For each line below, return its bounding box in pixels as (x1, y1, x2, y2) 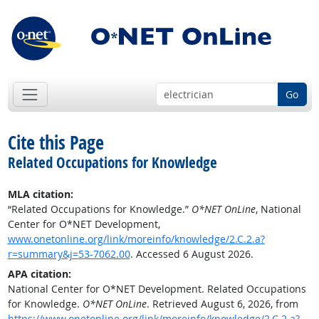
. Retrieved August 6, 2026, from (146, 297, 298, 311)
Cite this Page (7, 130, 104, 156)
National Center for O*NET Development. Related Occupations (7, 282, 306, 296)
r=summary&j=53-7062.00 (7, 247, 130, 261)
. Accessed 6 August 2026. (130, 247, 253, 261)
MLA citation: (7, 187, 73, 202)
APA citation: (7, 267, 71, 281)
